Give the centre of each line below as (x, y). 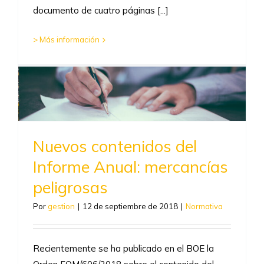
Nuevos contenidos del (115, 146)
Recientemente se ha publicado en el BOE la (123, 249)
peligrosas (70, 188)
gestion (61, 207)
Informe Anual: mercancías (131, 167)
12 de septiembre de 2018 (130, 207)
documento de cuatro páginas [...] (101, 11)
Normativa (204, 207)
